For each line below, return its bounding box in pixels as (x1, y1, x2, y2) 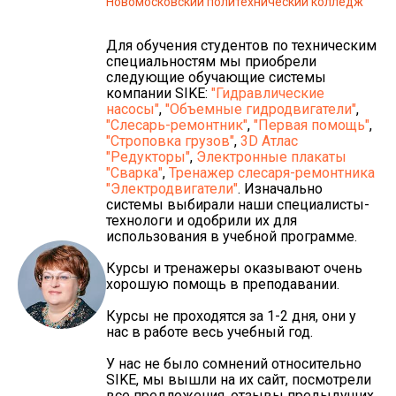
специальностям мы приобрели (106, 52, 316, 70)
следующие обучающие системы (106, 68, 326, 86)
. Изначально (238, 179, 323, 197)
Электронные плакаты (196, 148, 346, 165)
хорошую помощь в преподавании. (106, 275, 339, 293)
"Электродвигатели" (106, 179, 238, 197)
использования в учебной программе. (106, 227, 357, 245)
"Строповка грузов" (106, 132, 234, 149)
